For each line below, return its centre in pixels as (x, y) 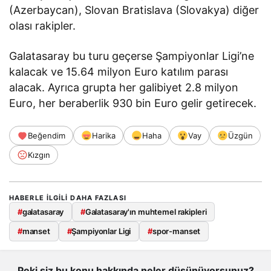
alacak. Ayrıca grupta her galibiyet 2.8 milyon (124, 87)
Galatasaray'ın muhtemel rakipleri (146, 211)
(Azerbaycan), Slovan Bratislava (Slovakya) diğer (134, 10)
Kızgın (39, 155)
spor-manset (176, 231)
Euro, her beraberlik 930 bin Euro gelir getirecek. (133, 103)
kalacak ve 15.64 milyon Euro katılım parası (119, 71)
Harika (104, 135)
